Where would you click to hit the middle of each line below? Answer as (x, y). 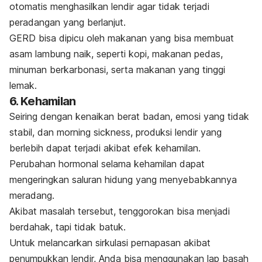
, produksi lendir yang (176, 132)
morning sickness (94, 132)
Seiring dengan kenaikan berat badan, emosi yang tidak (129, 117)
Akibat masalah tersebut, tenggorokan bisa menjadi (120, 211)
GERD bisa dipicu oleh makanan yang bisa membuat (122, 38)
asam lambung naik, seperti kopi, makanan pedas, (116, 54)
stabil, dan (33, 132)
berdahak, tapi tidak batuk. (68, 227)
